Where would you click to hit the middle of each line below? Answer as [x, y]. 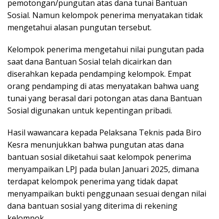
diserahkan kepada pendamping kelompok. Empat [99, 74]
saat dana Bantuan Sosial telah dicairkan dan [89, 61]
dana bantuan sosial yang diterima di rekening [92, 206]
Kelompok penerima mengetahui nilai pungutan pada [106, 49]
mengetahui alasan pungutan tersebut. [79, 27]
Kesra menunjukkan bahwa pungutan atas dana [96, 144]
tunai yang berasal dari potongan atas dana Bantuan [105, 98]
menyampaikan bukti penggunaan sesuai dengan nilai [107, 193]
